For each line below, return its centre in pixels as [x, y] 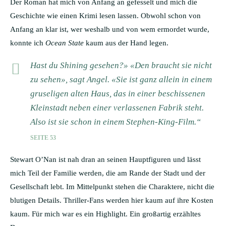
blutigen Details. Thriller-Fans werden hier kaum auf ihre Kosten [112, 200]
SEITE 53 [43, 137]
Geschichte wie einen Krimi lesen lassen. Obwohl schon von [105, 15]
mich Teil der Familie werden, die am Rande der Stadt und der [108, 173]
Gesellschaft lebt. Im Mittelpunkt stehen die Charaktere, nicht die [112, 186]
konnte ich [28, 43]
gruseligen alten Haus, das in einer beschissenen [118, 93]
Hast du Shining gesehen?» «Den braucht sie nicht [121, 65]
